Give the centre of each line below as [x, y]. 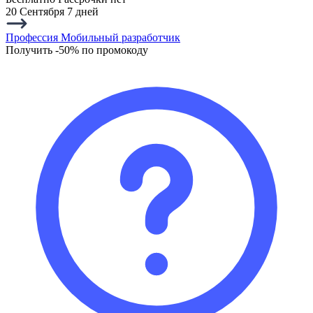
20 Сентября [36, 11]
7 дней [83, 11]
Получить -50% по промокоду [77, 50]
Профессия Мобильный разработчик [93, 37]
